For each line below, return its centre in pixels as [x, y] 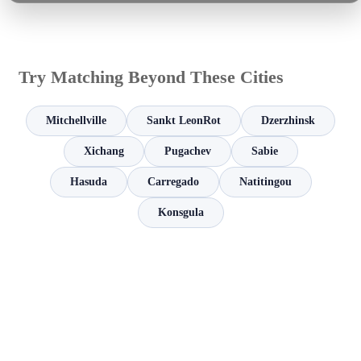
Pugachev [187, 151]
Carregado [173, 182]
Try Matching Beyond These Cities [151, 77]
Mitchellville [76, 121]
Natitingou [265, 182]
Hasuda [88, 182]
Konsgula [180, 213]
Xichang [104, 151]
